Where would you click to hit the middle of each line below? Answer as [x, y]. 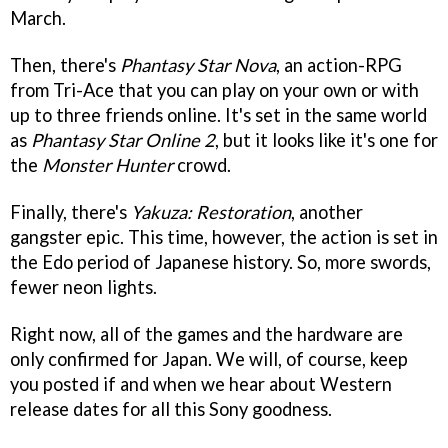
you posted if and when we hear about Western [201, 384]
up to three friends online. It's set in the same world [218, 115]
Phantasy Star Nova [198, 65]
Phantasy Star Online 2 [123, 140]
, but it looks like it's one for [326, 140]
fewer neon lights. [83, 287]
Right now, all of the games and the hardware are [206, 334]
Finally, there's [70, 212]
